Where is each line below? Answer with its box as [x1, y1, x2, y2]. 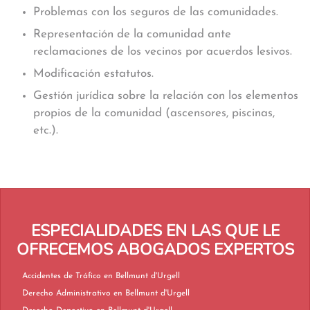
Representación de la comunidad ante [33, 28, 231, 40]
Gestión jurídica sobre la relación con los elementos [33, 90, 298, 102]
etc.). [33, 125, 58, 136]
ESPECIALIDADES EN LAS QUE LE [30, 220, 280, 241]
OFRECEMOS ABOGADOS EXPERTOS [16, 239, 294, 260]
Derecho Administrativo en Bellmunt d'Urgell [113, 289, 190, 298]
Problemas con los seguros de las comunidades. [33, 6, 278, 18]
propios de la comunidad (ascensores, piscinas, [33, 107, 275, 119]
